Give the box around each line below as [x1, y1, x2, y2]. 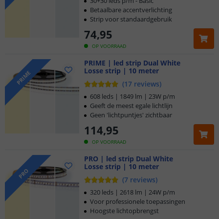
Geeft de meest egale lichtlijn [90, 101, 173, 110]
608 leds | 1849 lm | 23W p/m [90, 92, 175, 101]
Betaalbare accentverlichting [90, 5, 172, 14]
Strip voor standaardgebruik [90, 15, 172, 23]
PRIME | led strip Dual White [84, 58, 180, 67]
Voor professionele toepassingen [90, 197, 185, 206]
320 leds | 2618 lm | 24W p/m [90, 188, 175, 197]
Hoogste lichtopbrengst [90, 206, 159, 215]
